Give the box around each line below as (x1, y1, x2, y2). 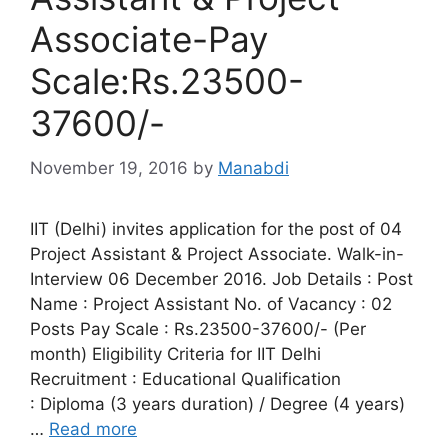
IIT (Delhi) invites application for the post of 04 (30, 218, 402, 239)
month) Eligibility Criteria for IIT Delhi (30, 343, 321, 364)
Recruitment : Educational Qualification (30, 368, 341, 389)
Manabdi (218, 157, 289, 178)
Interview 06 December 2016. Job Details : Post (30, 268, 413, 289)
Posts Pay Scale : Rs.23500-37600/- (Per (30, 318, 366, 339)
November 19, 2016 (30, 157, 188, 178)
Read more (49, 418, 137, 439)
